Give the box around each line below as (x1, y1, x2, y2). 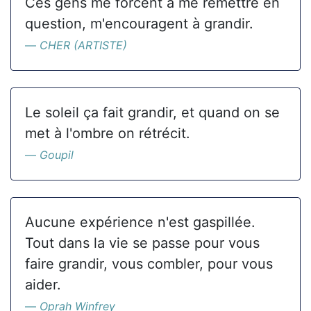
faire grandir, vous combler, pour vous (25, 255, 273, 272)
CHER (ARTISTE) (40, 38, 127, 52)
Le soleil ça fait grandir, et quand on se (25, 104, 280, 121)
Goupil (40, 148, 74, 162)
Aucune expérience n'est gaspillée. (25, 214, 255, 230)
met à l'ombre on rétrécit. (25, 125, 190, 142)
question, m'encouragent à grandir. (25, 15, 253, 32)
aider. (25, 276, 61, 293)
